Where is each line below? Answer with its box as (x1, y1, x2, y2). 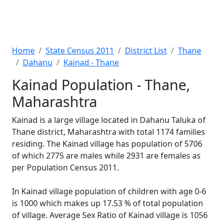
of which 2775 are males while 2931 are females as (12, 150, 201, 161)
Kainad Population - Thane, (12, 75, 190, 94)
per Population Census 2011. (12, 162, 119, 173)
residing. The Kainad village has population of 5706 (12, 138, 202, 149)
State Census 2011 (46, 45, 114, 56)
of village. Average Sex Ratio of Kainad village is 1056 (12, 210, 208, 221)
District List (125, 45, 167, 56)
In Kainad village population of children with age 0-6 (12, 186, 206, 197)
